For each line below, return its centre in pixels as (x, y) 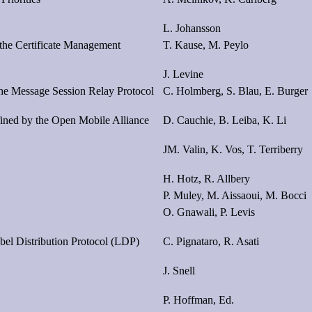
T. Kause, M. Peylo (206, 45)
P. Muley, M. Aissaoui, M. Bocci (235, 195)
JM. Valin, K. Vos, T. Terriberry (233, 149)
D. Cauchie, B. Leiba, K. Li (225, 120)
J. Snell (179, 270)
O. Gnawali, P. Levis (209, 212)
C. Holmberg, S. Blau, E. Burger (235, 91)
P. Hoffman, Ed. (198, 299)
